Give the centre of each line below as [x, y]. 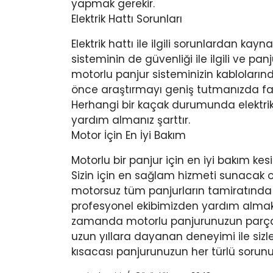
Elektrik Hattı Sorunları [127, 19]
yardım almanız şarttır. [131, 120]
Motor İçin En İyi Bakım [129, 136]
